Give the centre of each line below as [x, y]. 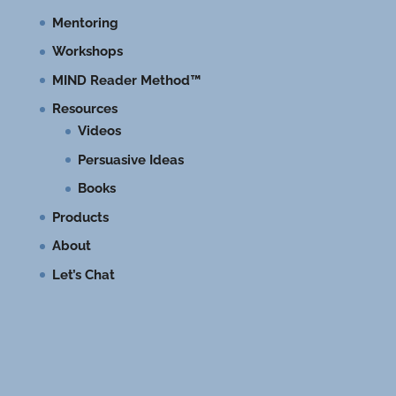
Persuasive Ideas [130, 160]
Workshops [87, 52]
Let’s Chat [83, 274]
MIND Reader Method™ [126, 80]
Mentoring [85, 23]
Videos [99, 131]
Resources [84, 109]
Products [80, 217]
